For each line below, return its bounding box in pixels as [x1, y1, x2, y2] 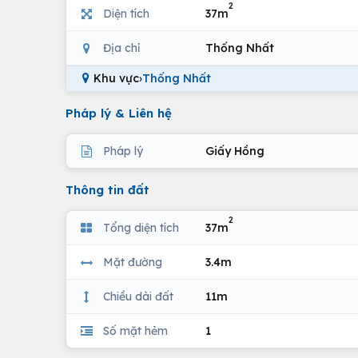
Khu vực [93, 71, 139, 86]
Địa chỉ [103, 40, 140, 55]
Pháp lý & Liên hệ [66, 105, 172, 121]
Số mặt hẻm [103, 323, 168, 338]
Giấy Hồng [205, 143, 265, 158]
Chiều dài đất [103, 288, 173, 304]
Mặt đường [103, 254, 162, 269]
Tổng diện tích [103, 220, 179, 235]
